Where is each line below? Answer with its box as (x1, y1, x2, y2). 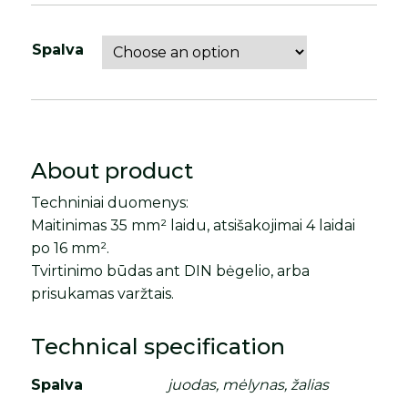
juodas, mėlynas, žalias (168, 375, 330, 393)
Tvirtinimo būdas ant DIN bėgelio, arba (31, 261, 311, 280)
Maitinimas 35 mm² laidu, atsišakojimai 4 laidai (31, 216, 356, 234)
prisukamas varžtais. (31, 284, 175, 302)
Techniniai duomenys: (31, 193, 189, 211)
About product (31, 157, 194, 184)
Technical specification (31, 332, 286, 360)
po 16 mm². (31, 239, 110, 257)
